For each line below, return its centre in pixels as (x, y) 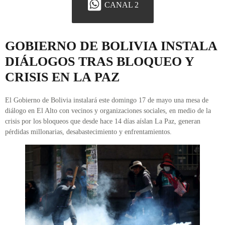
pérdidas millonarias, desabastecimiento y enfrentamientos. (88, 132)
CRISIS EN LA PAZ (62, 77)
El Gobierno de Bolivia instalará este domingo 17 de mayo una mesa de (107, 100)
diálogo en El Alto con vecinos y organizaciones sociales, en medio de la (108, 111)
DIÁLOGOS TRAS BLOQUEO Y (99, 62)
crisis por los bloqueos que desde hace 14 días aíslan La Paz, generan (103, 122)
